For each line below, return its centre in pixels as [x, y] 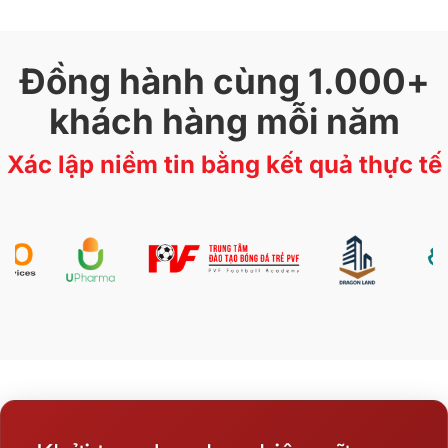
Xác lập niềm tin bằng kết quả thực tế [224, 164]
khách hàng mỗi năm [224, 120]
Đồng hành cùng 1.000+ [224, 80]
